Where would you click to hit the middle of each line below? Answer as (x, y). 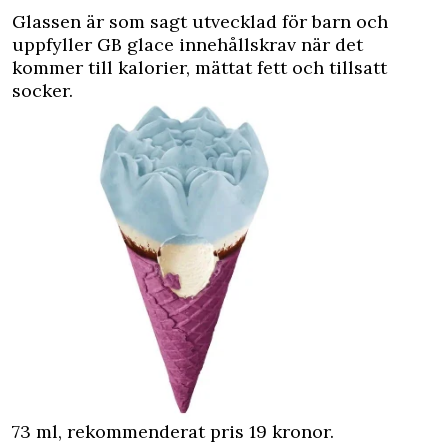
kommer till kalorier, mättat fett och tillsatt (199, 67)
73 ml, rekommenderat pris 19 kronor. (173, 431)
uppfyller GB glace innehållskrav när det (187, 44)
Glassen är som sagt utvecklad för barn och (200, 21)
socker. (42, 90)
